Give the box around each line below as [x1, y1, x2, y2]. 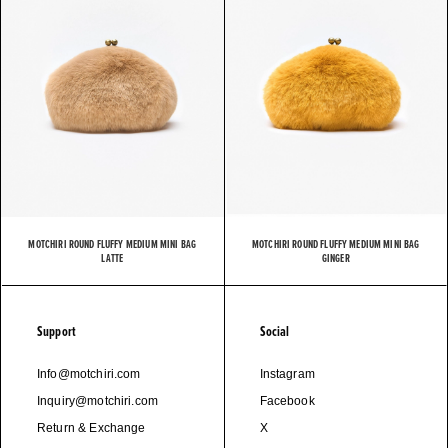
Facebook [259, 394, 315, 409]
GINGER [321, 250, 350, 267]
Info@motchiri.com [37, 367, 141, 382]
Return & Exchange [37, 421, 146, 436]
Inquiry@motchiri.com [37, 394, 159, 409]
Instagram [259, 367, 315, 382]
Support [37, 321, 77, 343]
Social [259, 321, 290, 343]
